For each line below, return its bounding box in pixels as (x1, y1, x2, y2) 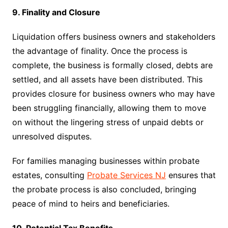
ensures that (165, 170, 216, 180)
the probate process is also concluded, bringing (12, 184, 196, 194)
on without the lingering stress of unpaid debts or (12, 117, 204, 127)
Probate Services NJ (87, 170, 166, 180)
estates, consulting (12, 170, 87, 180)
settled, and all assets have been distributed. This (12, 74, 203, 84)
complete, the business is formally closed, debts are (12, 60, 213, 70)
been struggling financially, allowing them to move (12, 103, 206, 113)
